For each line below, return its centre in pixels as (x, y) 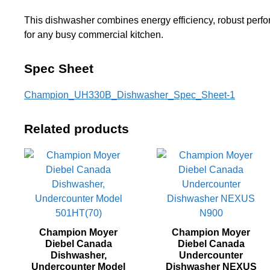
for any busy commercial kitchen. (94, 34)
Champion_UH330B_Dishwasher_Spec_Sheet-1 (130, 95)
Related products (77, 128)
